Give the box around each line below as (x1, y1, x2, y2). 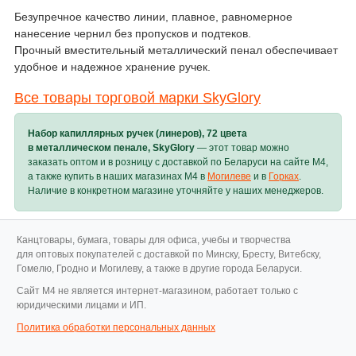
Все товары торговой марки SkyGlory (14, 90, 261, 106)
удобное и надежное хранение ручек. (14, 60, 211, 73)
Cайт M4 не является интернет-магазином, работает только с (17, 285, 298, 296)
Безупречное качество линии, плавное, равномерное (14, 10, 292, 23)
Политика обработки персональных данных (17, 322, 215, 333)
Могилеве (207, 171, 251, 182)
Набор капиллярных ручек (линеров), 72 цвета (28, 128, 247, 139)
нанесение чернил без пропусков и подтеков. (14, 27, 251, 40)
